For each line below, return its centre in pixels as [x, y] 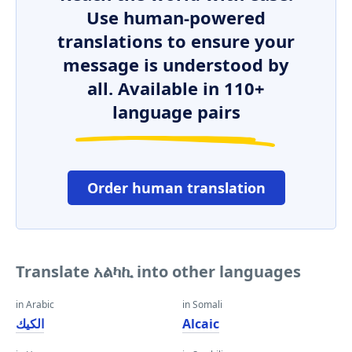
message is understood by [176, 64]
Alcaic [201, 324]
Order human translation [176, 188]
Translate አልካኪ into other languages [158, 271]
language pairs [176, 112]
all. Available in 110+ [176, 88]
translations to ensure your [176, 41]
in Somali [202, 304]
